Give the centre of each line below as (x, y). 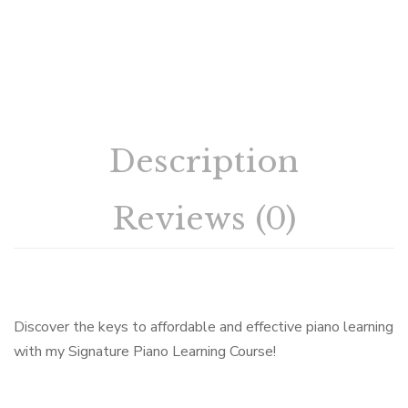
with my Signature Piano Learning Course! (145, 351)
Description (204, 161)
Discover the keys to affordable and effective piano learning (204, 326)
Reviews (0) (204, 218)
